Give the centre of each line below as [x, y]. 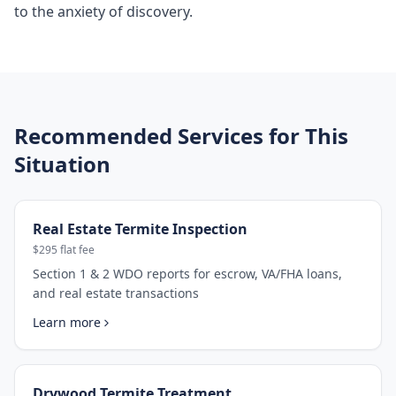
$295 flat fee [64, 250]
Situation [62, 164]
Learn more [67, 322]
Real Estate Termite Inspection [140, 229]
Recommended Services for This [181, 136]
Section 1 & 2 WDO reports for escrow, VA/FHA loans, [187, 274]
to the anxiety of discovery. [103, 11]
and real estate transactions [116, 293]
